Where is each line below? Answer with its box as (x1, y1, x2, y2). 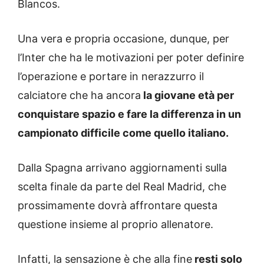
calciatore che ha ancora (18, 89, 141, 102)
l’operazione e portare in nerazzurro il (18, 70, 204, 83)
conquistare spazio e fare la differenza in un (18, 108, 241, 121)
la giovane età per (141, 89, 234, 102)
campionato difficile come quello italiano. (18, 127, 229, 140)
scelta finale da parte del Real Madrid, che (18, 180, 226, 193)
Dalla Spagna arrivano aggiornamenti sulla (18, 161, 227, 174)
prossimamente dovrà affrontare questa (18, 199, 217, 212)
